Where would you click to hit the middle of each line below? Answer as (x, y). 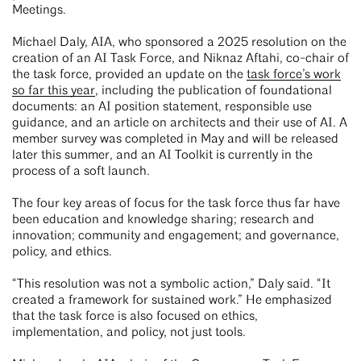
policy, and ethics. (65, 253)
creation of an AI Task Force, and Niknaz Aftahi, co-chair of (180, 59)
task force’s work (294, 75)
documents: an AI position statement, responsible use (162, 108)
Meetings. (42, 11)
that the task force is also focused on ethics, (135, 317)
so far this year (54, 91)
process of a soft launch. (84, 172)
